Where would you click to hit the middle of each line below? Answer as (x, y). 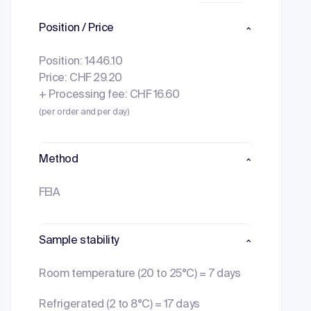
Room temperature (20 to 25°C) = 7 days (140, 274)
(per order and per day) (84, 112)
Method (59, 160)
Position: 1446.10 (81, 62)
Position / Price (76, 28)
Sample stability (79, 241)
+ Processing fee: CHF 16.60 (109, 95)
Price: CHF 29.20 (81, 78)
